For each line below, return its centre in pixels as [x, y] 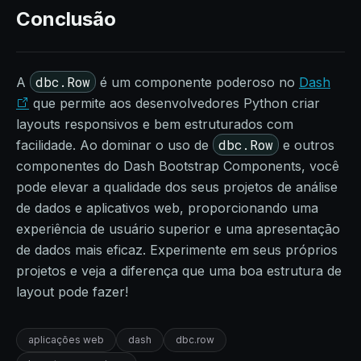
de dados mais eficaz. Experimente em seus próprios [177, 250]
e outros [307, 145]
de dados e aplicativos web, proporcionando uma [167, 208]
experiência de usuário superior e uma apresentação [178, 229]
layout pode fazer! [72, 292]
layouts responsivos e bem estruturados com [155, 124]
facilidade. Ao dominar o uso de [114, 145]
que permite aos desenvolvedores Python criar [174, 103]
